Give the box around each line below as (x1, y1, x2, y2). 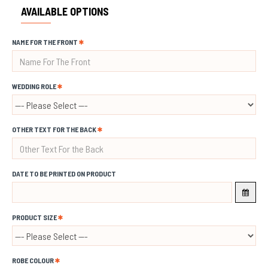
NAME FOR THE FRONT (12, 38, 78, 47)
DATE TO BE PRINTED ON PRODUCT (12, 169, 116, 178)
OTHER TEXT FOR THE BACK (12, 125, 96, 134)
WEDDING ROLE (12, 82, 56, 91)
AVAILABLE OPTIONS (21, 5, 109, 19)
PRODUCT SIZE (12, 213, 57, 222)
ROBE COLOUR (12, 256, 54, 265)
